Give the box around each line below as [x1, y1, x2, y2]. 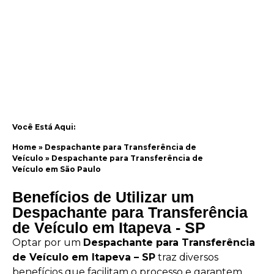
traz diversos [155, 251, 218, 264]
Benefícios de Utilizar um [12, 188, 194, 206]
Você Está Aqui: [12, 122, 75, 132]
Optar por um [12, 237, 83, 249]
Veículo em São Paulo [12, 164, 101, 174]
